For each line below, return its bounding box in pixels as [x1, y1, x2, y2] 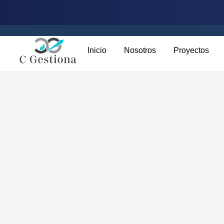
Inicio [87, 46, 106, 54]
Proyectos [173, 46, 209, 54]
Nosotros [124, 46, 156, 54]
